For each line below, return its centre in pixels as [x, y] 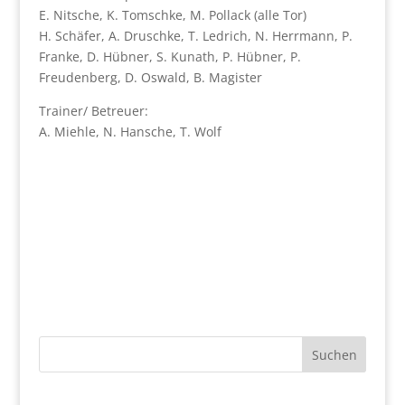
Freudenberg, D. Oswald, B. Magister [150, 77]
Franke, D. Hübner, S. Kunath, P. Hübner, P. [170, 57]
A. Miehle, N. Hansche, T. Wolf [130, 132]
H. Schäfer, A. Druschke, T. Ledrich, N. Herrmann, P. [195, 36]
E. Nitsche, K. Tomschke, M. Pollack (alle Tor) [172, 15]
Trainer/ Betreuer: [93, 111]
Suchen [334, 354]
